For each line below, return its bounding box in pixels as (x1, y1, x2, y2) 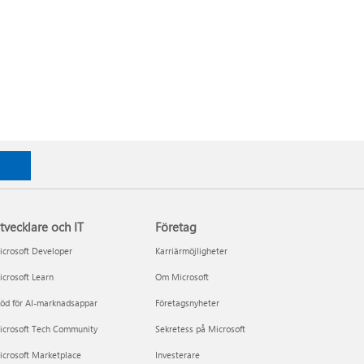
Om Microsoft (155, 270, 210, 283)
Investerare (155, 348, 201, 361)
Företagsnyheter (155, 296, 220, 309)
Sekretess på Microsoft (155, 322, 246, 335)
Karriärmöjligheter (155, 244, 228, 257)
